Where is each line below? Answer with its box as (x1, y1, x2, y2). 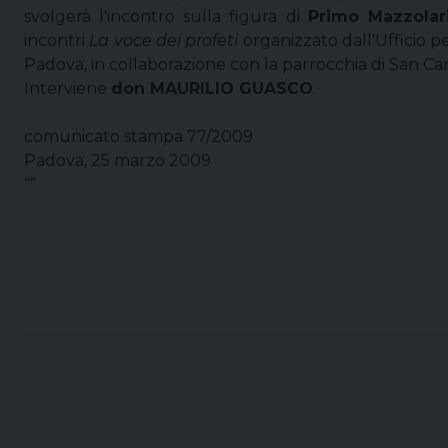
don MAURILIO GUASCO (111, 78, 313, 98)
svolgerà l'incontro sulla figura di (24, 6, 308, 26)
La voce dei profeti (89, 30, 239, 50)
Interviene (24, 78, 111, 98)
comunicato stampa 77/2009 (24, 126, 253, 146)
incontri (24, 30, 90, 50)
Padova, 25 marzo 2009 (24, 150, 211, 170)
